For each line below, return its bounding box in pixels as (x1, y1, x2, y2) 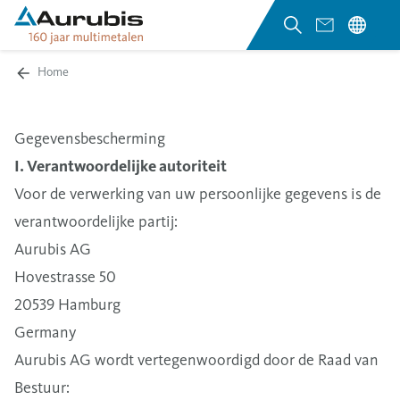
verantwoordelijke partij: (14, 212, 178, 231)
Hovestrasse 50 (14, 267, 116, 287)
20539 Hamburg (14, 295, 121, 314)
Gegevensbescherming (14, 129, 165, 148)
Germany (14, 322, 76, 342)
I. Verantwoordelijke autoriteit (14, 156, 227, 176)
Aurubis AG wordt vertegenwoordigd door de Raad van (14, 350, 379, 370)
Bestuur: (14, 378, 70, 397)
